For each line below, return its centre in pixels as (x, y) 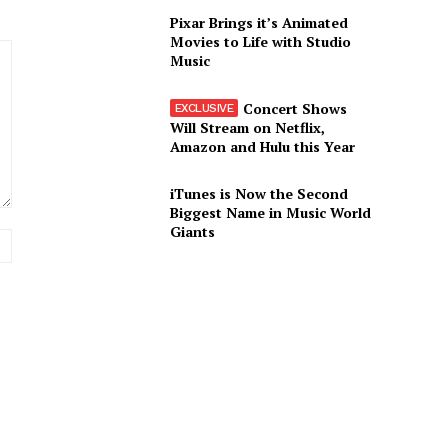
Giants (192, 232)
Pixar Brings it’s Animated (258, 23)
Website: (39, 239)
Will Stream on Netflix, (247, 127)
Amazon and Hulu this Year (262, 146)
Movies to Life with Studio (260, 42)
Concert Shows (295, 108)
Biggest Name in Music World (270, 213)
